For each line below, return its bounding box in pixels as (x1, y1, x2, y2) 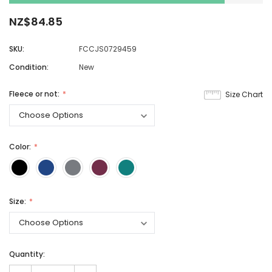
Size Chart (225, 89, 263, 100)
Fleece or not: (9, 89, 61, 100)
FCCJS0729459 (79, 44, 137, 55)
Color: (9, 141, 33, 152)
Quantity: (9, 249, 45, 260)
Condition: (9, 62, 49, 73)
